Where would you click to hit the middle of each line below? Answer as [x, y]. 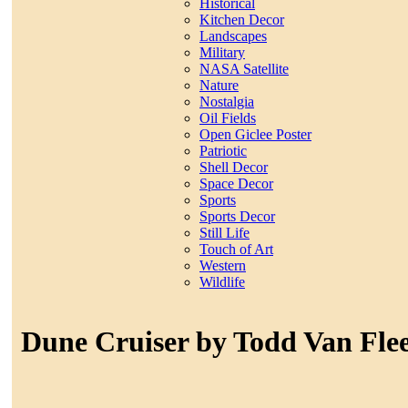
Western [223, 266]
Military [222, 53]
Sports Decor [237, 217]
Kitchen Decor [242, 20]
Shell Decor [234, 168]
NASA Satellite [244, 69]
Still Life [224, 233]
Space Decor [236, 184]
